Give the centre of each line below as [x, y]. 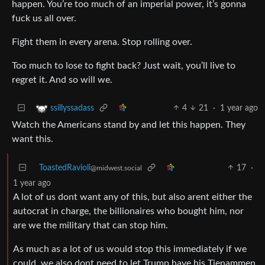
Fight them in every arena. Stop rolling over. [102, 42]
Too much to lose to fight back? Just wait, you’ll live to [124, 65]
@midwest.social [116, 168]
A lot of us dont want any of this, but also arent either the [132, 197]
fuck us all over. [44, 18]
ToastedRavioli [65, 168]
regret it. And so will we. [62, 80]
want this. [33, 139]
